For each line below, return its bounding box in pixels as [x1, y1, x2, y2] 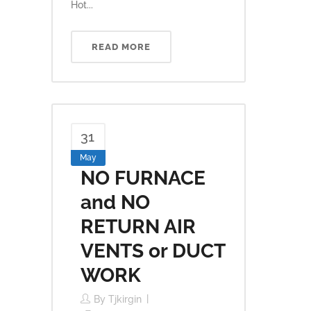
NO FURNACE [81, 167, 205, 190]
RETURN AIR [81, 215, 196, 238]
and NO [81, 191, 150, 214]
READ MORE [92, 42, 151, 52]
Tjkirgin [108, 294, 142, 305]
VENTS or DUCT [81, 239, 225, 262]
